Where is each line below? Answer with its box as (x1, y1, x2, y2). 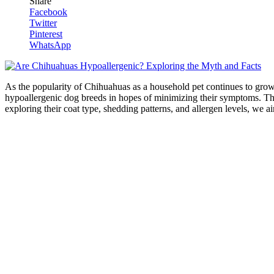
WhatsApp (29, 40, 71, 51)
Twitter (29, 18, 57, 29)
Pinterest (29, 29, 62, 40)
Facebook (29, 7, 67, 18)
